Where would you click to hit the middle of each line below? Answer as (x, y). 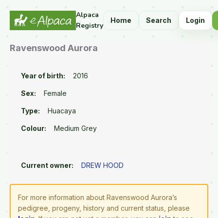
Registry (90, 26)
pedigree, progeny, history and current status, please (104, 208)
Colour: (34, 128)
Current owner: (47, 165)
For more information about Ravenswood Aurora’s (98, 197)
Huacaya (62, 111)
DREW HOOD (102, 165)
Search (159, 20)
